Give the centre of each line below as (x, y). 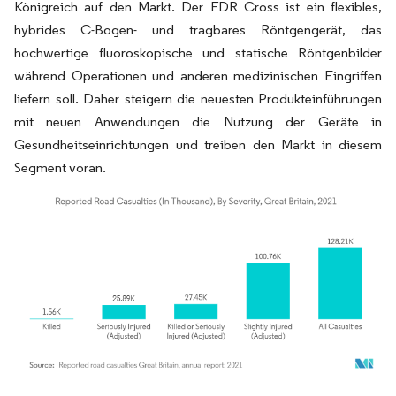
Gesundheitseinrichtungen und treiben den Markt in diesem (198, 144)
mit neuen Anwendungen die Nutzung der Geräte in (198, 121)
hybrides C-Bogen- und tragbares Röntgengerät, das (198, 29)
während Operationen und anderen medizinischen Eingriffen (198, 75)
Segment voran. (60, 167)
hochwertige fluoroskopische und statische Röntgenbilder (198, 52)
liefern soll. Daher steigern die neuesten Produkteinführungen (198, 98)
